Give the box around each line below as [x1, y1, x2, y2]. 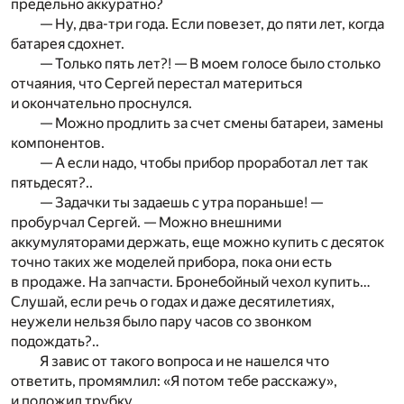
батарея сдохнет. [11, 35, 124, 53]
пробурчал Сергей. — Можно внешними [11, 214, 281, 232]
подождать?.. [11, 333, 99, 351]
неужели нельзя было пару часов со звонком [11, 313, 312, 331]
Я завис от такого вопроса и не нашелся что [40, 353, 329, 371]
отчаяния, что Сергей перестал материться [11, 75, 302, 93]
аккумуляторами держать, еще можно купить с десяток [11, 234, 384, 252]
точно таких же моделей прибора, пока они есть [11, 253, 332, 271]
